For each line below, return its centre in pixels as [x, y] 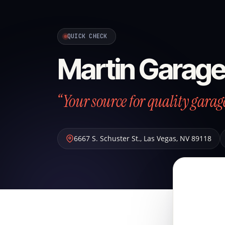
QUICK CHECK [87, 36]
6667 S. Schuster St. [107, 138]
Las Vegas [160, 138]
